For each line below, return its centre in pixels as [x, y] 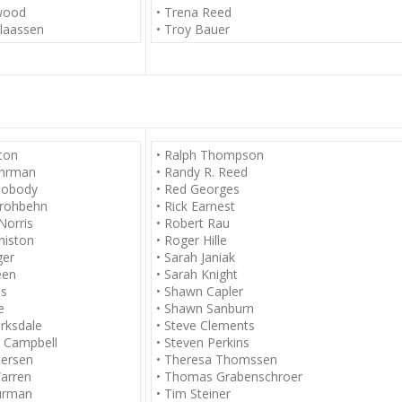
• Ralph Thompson [210, 155]
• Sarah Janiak [196, 257]
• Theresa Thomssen [217, 359]
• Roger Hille [192, 240]
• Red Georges [198, 189]
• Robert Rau [193, 223]
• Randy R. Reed [202, 172]
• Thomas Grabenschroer [229, 376]
